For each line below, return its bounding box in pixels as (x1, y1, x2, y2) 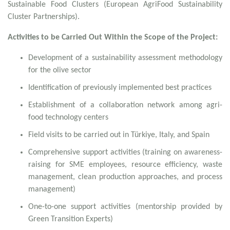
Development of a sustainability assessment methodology (28, 54, 222, 63)
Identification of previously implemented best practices (28, 84, 212, 92)
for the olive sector (28, 66, 91, 75)
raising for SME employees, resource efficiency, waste (28, 161, 222, 169)
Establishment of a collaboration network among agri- (28, 101, 222, 110)
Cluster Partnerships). (8, 13, 80, 22)
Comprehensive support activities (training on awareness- (28, 148, 222, 157)
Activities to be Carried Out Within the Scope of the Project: (8, 33, 218, 42)
